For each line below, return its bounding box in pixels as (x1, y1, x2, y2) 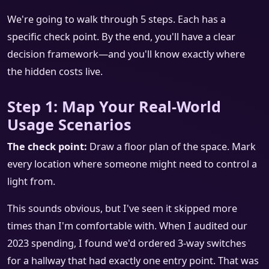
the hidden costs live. (7, 65, 103, 79)
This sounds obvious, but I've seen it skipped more (7, 202, 237, 216)
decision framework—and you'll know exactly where (7, 47, 245, 61)
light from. (7, 175, 55, 189)
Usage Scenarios (7, 114, 131, 135)
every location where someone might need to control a (7, 157, 257, 171)
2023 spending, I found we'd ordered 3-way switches (7, 237, 246, 250)
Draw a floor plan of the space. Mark (87, 140, 256, 154)
